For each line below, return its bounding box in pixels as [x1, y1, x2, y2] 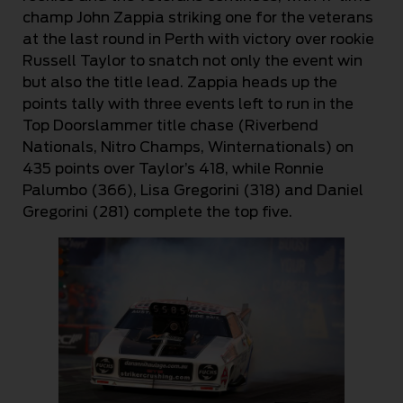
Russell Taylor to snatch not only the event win [22, 51, 363, 69]
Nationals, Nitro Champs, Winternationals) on [22, 138, 354, 156]
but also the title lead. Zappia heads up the [22, 73, 337, 91]
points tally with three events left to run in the [22, 94, 354, 112]
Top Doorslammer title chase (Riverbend [22, 116, 318, 134]
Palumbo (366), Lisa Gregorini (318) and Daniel [22, 181, 363, 199]
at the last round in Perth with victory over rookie [22, 30, 374, 48]
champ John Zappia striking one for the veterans [22, 8, 373, 26]
